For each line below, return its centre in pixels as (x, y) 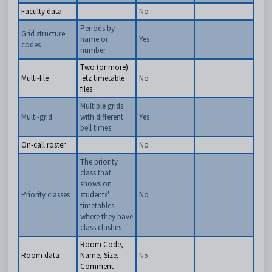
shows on (96, 184)
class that (96, 173)
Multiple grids (102, 106)
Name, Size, (100, 255)
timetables (97, 206)
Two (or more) (104, 67)
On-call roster (43, 145)
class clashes (101, 227)
